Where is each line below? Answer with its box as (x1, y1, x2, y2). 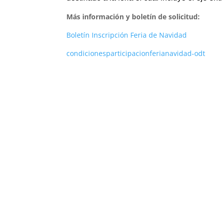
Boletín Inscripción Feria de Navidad (66, 30, 187, 40)
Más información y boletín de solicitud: (66, 12, 200, 21)
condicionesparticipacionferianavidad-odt (66, 49, 206, 58)
